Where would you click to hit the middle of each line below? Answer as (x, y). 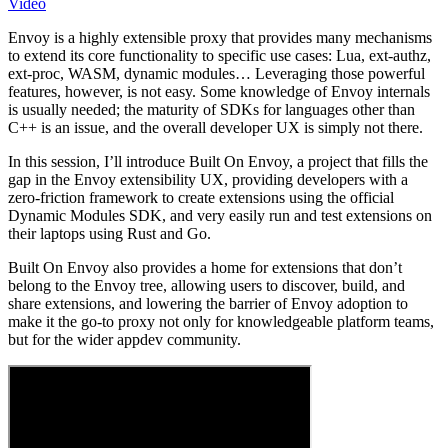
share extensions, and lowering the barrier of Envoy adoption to (208, 303)
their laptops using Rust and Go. (109, 233)
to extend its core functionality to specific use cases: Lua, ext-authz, (219, 55)
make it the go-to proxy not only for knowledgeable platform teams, (221, 321)
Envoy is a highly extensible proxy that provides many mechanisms (220, 37)
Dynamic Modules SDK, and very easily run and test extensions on (220, 215)
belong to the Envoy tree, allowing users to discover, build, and (206, 285)
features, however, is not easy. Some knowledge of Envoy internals (219, 91)
